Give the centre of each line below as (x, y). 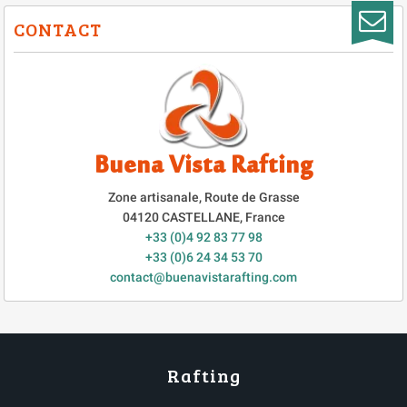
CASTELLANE (200, 217)
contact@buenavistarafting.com (203, 277)
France (265, 217)
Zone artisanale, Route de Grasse (203, 197)
